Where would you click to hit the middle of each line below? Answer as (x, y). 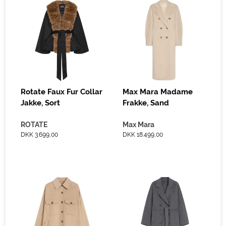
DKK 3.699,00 (40, 134)
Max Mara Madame (158, 92)
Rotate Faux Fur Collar (62, 92)
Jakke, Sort (41, 103)
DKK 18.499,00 (143, 134)
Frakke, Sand (146, 103)
